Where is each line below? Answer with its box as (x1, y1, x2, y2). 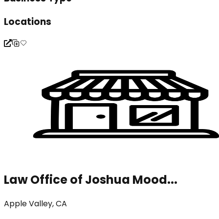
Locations (4, 15, 51, 28)
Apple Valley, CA (4, 198, 67, 210)
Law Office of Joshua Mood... (4, 171, 177, 188)
